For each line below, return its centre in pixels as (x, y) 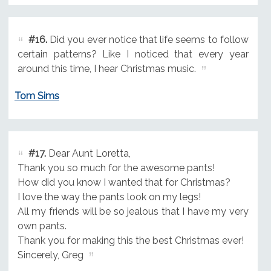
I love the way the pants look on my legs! (109, 197)
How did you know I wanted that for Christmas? (124, 183)
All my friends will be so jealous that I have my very (133, 212)
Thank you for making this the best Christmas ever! (130, 241)
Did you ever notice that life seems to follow (148, 39)
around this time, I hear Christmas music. (106, 68)
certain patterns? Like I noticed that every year (133, 54)
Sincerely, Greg (50, 255)
